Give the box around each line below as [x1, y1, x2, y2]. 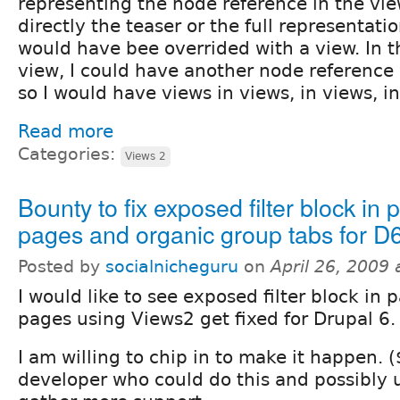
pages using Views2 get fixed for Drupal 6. [18, 307, 396, 329]
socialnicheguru [105, 256, 238, 276]
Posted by [18, 256, 105, 276]
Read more [18, 120, 113, 142]
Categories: [18, 144, 121, 163]
